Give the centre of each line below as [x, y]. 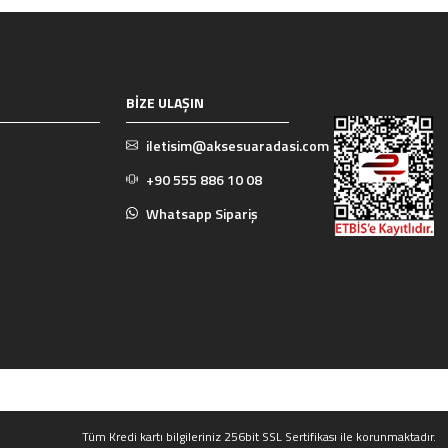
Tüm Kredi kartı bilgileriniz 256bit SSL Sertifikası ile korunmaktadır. [259, 436]
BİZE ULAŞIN [165, 102]
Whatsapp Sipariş [202, 213]
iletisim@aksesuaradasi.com [238, 145]
